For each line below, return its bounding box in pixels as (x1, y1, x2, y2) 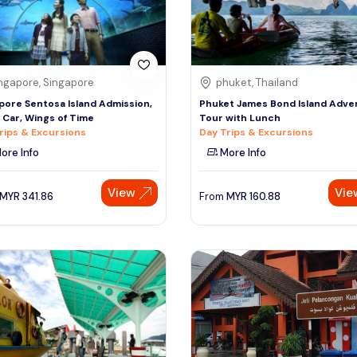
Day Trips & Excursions (199, 126, 313, 139)
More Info (218, 146, 266, 160)
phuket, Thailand (216, 76, 298, 90)
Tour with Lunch (199, 112, 280, 125)
